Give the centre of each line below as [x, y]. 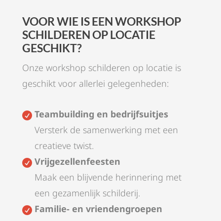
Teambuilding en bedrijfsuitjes [101, 114]
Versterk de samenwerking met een [106, 130]
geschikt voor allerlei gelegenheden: [95, 84]
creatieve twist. [64, 146]
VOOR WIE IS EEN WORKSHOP [101, 21]
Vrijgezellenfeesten [77, 162]
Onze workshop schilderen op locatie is [101, 68]
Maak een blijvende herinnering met [108, 177]
